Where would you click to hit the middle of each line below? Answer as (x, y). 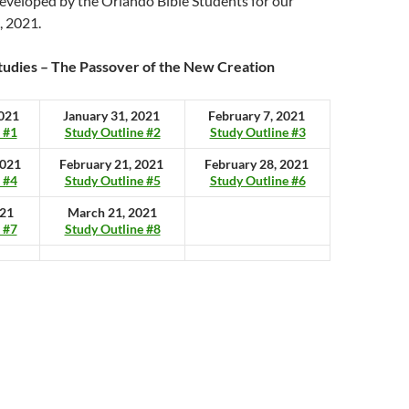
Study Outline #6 (257, 180)
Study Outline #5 (112, 180)
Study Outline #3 (257, 132)
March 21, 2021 (112, 212)
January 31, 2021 (112, 115)
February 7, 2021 (257, 115)
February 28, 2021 (257, 164)
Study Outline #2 (112, 132)
